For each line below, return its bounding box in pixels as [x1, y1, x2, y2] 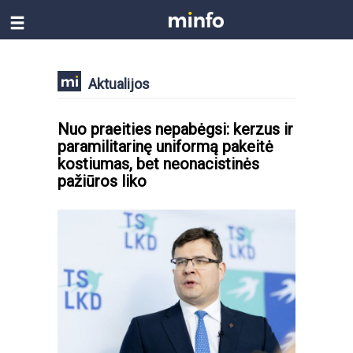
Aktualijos [88, 75, 150, 92]
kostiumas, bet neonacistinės [58, 154, 259, 173]
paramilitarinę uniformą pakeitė [58, 137, 273, 156]
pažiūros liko [58, 172, 147, 191]
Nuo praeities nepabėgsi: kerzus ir [58, 120, 293, 139]
